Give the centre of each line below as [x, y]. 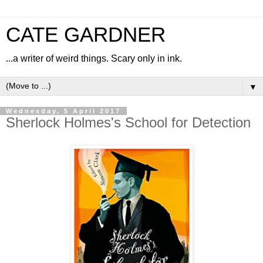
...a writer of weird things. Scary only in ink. [94, 58]
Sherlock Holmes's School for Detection [128, 122]
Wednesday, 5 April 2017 [63, 111]
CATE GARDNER [86, 35]
